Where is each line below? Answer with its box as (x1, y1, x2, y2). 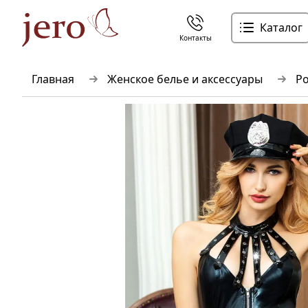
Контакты (179, 33, 212, 43)
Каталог (259, 20, 302, 35)
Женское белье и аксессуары (107, 71, 263, 87)
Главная (32, 71, 74, 87)
